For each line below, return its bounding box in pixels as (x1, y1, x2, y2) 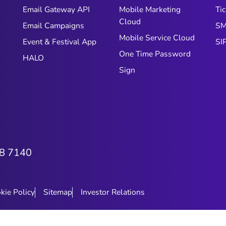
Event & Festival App (23, 36, 97, 47)
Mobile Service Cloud (119, 32, 195, 43)
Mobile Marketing (119, 4, 181, 15)
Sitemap (43, 187, 72, 198)
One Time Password (119, 48, 191, 60)
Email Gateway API (23, 4, 90, 15)
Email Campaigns (23, 20, 85, 31)
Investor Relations (81, 187, 145, 198)
